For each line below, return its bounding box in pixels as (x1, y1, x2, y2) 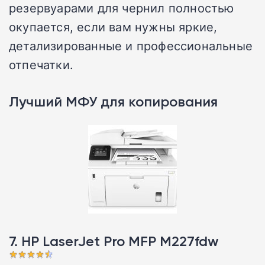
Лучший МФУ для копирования (9, 93, 218, 111)
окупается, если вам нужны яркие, (9, 18, 218, 35)
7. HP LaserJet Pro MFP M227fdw (9, 232, 218, 250)
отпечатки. (9, 56, 73, 73)
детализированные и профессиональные (9, 37, 253, 54)
